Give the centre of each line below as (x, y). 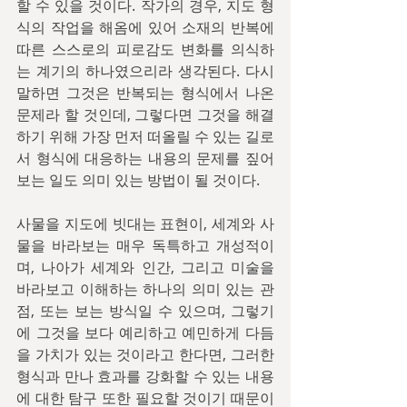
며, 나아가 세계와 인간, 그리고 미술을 (145, 267)
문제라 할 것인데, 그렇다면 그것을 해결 (145, 114)
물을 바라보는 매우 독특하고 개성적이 (145, 245)
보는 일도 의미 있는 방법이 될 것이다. (138, 180)
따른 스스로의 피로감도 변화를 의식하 (145, 49)
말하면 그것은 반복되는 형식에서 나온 (145, 93)
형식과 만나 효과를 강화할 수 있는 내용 (145, 376)
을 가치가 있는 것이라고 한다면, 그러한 (145, 354)
